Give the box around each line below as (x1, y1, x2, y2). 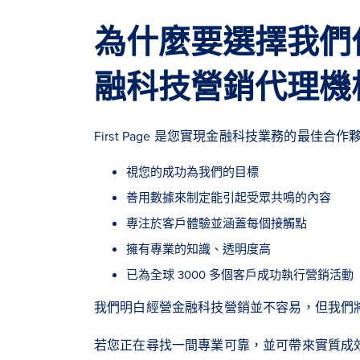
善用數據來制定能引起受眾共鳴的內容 (126, 188, 331, 206)
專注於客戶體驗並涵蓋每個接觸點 (126, 214, 307, 231)
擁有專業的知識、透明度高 (126, 239, 271, 257)
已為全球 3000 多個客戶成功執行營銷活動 (126, 265, 354, 283)
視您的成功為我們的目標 (126, 162, 259, 180)
